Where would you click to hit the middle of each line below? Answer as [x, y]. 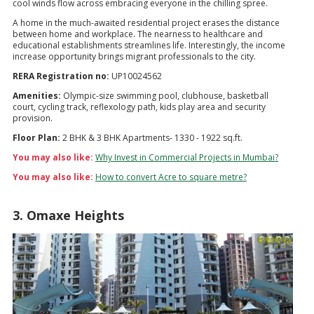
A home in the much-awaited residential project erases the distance [146, 23]
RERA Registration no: [61, 76]
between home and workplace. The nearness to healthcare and [138, 34]
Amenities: [37, 96]
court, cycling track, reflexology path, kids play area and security [139, 107]
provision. [33, 118]
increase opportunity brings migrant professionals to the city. [134, 57]
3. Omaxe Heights [68, 216]
